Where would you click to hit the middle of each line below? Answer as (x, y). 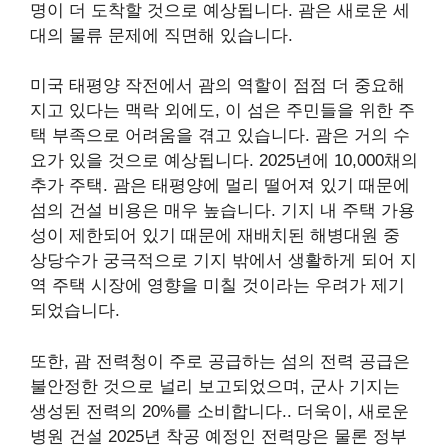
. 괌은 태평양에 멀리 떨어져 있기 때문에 (256, 186)
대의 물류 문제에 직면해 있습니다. (161, 35)
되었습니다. (75, 311)
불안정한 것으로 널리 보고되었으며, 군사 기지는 (215, 386)
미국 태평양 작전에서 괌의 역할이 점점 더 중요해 (217, 86)
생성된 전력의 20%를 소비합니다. (158, 411)
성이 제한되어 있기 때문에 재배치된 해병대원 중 (215, 236)
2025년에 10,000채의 (338, 161)
